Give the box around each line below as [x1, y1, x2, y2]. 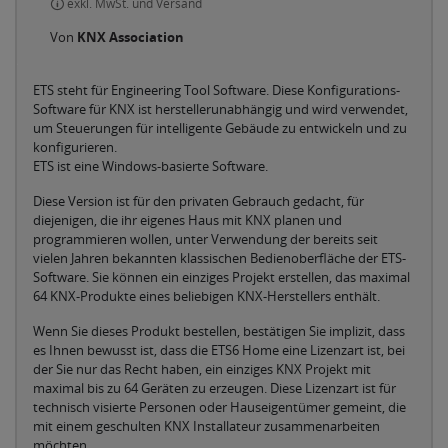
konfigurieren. [33, 138, 117, 156]
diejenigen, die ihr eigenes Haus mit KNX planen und [33, 211, 342, 229]
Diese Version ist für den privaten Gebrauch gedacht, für [33, 192, 364, 210]
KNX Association [77, 28, 184, 46]
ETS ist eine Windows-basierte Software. [33, 157, 268, 175]
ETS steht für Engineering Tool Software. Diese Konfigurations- [33, 81, 400, 99]
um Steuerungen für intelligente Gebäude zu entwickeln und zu [33, 119, 407, 137]
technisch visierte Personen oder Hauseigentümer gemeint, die [33, 398, 406, 416]
